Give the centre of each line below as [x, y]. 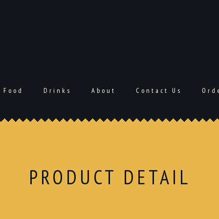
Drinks [57, 90]
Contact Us [159, 90]
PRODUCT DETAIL [109, 177]
